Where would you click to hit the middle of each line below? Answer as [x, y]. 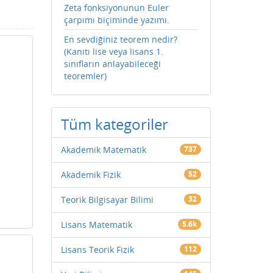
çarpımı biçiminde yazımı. [116, 20]
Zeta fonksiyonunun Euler [116, 8]
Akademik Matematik [103, 150]
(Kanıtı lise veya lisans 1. [113, 51]
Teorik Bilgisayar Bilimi [107, 200]
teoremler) [85, 76]
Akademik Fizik [90, 175]
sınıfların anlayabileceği [112, 64]
